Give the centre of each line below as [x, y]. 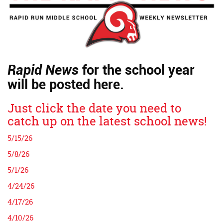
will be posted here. [66, 84]
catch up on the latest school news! [107, 121]
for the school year [137, 70]
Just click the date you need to [94, 108]
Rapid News [43, 70]
